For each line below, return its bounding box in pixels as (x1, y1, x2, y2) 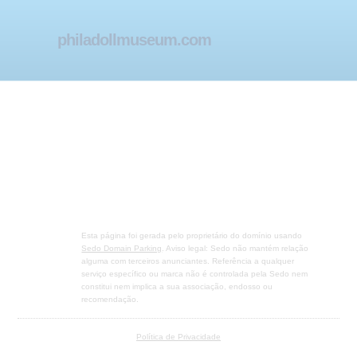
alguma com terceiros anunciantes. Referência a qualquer (81, 256, 295, 265)
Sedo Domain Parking (81, 243, 163, 253)
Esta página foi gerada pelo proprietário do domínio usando (81, 230, 303, 240)
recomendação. (81, 294, 139, 304)
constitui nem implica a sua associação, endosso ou (81, 281, 273, 291)
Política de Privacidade (136, 331, 221, 341)
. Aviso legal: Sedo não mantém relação (162, 243, 309, 253)
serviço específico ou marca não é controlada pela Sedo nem (81, 269, 308, 278)
